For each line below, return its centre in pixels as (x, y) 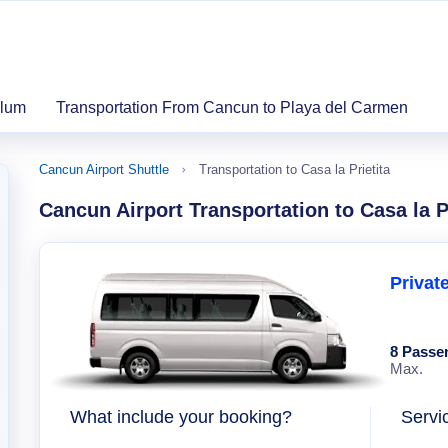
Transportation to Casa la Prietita (294, 169)
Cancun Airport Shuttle (104, 169)
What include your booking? (181, 417)
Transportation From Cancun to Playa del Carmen (232, 107)
